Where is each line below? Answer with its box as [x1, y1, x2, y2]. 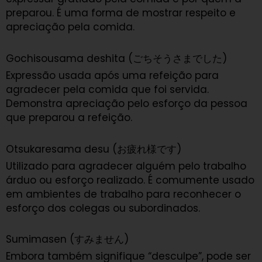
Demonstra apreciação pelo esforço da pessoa [6, 96, 247, 111]
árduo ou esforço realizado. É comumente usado [6, 173, 254, 187]
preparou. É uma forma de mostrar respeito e [6, 6, 236, 20]
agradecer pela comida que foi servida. [6, 82, 209, 96]
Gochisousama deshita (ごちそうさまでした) [6, 51, 227, 65]
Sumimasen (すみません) [6, 232, 129, 247]
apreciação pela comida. [6, 20, 135, 35]
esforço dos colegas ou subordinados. [6, 201, 200, 215]
